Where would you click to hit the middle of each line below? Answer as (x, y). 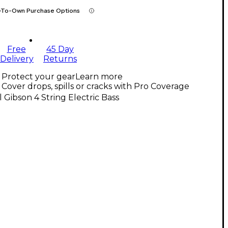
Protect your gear (38, 76)
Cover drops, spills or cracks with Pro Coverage (95, 86)
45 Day (60, 49)
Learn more (99, 76)
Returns (60, 59)
